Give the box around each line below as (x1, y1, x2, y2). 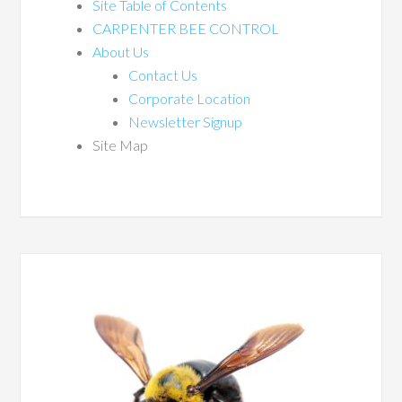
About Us (92, 43, 150, 60)
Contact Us (128, 66, 198, 83)
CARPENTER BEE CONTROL (92, 20, 280, 37)
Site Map (92, 136, 149, 153)
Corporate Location (128, 90, 251, 107)
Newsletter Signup (128, 113, 243, 130)
